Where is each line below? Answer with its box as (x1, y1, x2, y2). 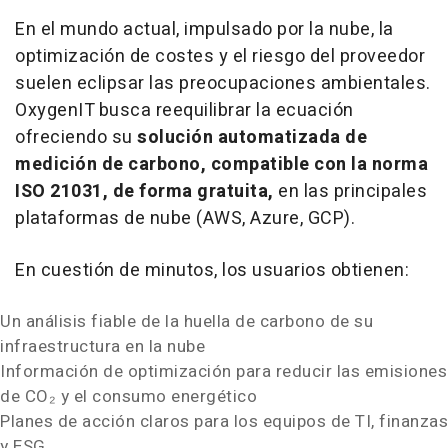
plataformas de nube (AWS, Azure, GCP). (15, 205, 355, 232)
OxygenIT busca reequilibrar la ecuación (15, 97, 354, 124)
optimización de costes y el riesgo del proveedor (15, 43, 425, 70)
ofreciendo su (15, 124, 137, 151)
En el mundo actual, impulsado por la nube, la (15, 16, 394, 43)
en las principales (273, 178, 427, 205)
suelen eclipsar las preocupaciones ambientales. (15, 70, 431, 97)
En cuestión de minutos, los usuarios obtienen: (15, 257, 409, 284)
